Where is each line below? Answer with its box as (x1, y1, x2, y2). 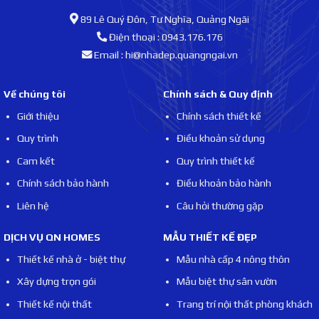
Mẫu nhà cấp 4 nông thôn (176, 253, 290, 265)
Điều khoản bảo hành (176, 177, 271, 189)
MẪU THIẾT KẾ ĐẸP (162, 231, 257, 243)
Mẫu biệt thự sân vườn (176, 276, 277, 288)
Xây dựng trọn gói (16, 276, 96, 288)
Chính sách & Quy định (162, 88, 273, 100)
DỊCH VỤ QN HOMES (3, 231, 100, 243)
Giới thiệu (16, 110, 59, 122)
